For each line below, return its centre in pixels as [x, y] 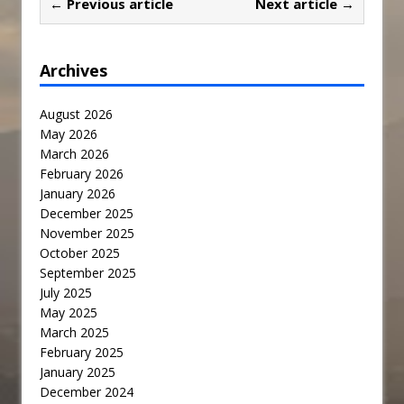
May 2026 [69, 134]
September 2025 [88, 273]
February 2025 [82, 353]
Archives [73, 71]
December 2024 [87, 392]
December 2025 [87, 214]
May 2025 [69, 313]
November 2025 [87, 234]
